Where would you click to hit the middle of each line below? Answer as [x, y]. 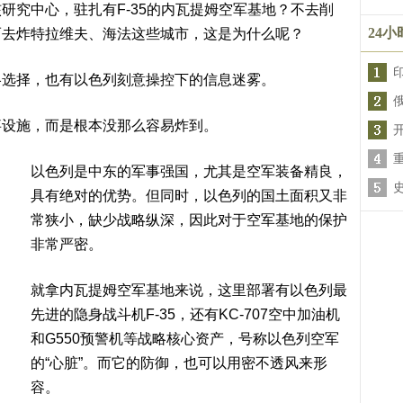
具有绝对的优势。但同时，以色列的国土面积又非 [189, 196]
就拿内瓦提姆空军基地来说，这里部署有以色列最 [189, 290]
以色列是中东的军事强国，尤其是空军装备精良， [189, 171]
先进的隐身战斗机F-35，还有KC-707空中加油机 [185, 314]
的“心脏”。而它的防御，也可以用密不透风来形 [179, 363]
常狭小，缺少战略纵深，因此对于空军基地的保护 [189, 220]
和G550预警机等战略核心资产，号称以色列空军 [185, 339]
